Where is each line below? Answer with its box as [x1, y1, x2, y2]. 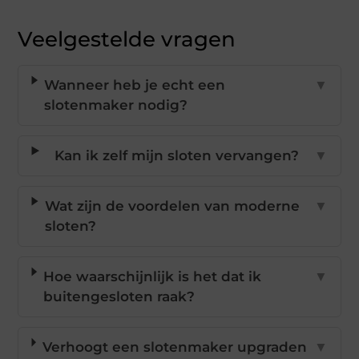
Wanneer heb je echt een [44, 77, 226, 94]
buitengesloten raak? [43, 288, 196, 305]
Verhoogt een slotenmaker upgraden [42, 339, 307, 356]
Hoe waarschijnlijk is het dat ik [43, 268, 262, 285]
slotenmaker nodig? [44, 97, 188, 114]
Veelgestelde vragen [18, 26, 236, 53]
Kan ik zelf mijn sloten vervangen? [54, 147, 299, 164]
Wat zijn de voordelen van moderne [44, 198, 300, 215]
